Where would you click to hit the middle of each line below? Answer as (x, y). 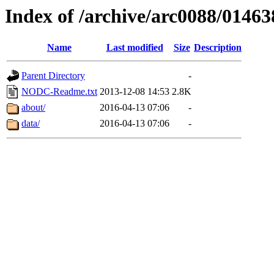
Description (218, 48)
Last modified (135, 48)
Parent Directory (53, 76)
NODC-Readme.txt (59, 92)
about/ (33, 108)
